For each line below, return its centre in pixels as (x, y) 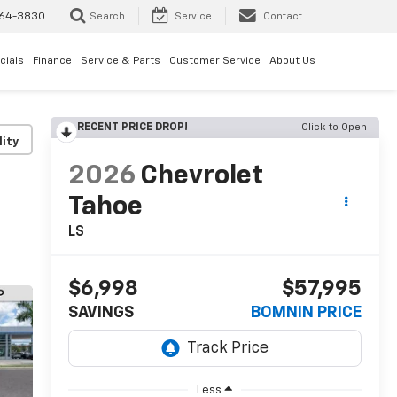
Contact (283, 17)
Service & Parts (121, 61)
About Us (292, 61)
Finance (52, 61)
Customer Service (215, 61)
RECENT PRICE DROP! (132, 128)
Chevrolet (201, 177)
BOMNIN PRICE (306, 313)
